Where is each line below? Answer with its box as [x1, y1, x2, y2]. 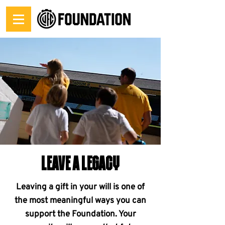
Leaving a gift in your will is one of [16, 182, 145, 193]
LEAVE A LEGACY [41, 156, 120, 174]
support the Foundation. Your [25, 209, 136, 220]
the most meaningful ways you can [15, 195, 146, 206]
